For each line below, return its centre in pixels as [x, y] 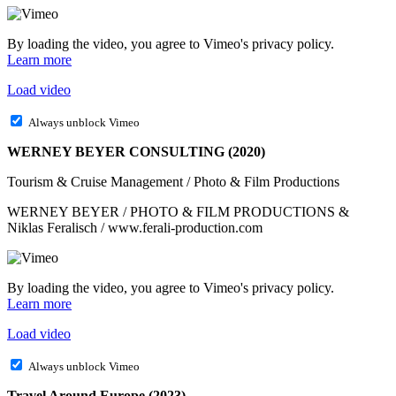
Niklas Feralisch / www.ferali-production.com [135, 228]
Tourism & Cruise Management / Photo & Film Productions [173, 182]
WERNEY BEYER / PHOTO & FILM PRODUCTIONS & [178, 212]
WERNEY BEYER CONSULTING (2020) [136, 152]
